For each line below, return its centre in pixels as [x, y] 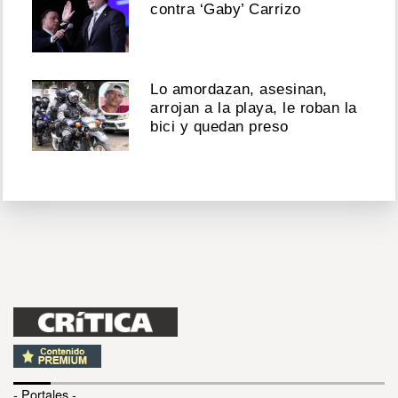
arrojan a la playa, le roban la [254, 108]
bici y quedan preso [219, 127]
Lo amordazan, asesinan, [239, 90]
